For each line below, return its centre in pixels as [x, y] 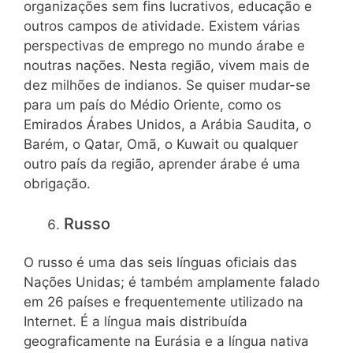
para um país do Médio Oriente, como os [152, 105]
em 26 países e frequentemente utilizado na [163, 302]
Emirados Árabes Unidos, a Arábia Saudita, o [167, 125]
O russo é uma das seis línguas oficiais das [160, 263]
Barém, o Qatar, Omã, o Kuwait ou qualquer [161, 145]
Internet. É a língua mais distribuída [136, 322]
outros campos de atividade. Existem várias [162, 26]
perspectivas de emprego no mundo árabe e [164, 46]
